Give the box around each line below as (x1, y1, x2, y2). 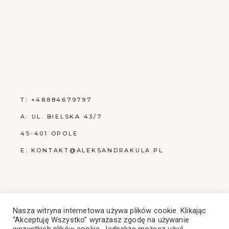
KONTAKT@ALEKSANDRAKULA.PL (31, 146, 164, 154)
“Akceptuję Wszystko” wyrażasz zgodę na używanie (13, 215, 189, 224)
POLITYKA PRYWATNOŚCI (20, 196, 123, 203)
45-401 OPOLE (20, 129, 78, 137)
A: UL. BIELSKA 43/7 (20, 112, 102, 120)
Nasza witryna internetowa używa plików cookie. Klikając (13, 206, 207, 215)
